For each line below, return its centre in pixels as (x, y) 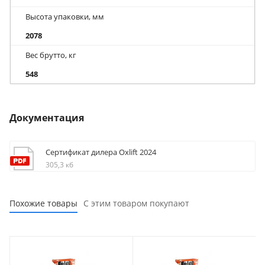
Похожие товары (43, 203)
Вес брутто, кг (51, 55)
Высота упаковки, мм (65, 17)
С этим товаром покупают (136, 203)
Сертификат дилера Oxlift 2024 (101, 152)
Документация (47, 117)
